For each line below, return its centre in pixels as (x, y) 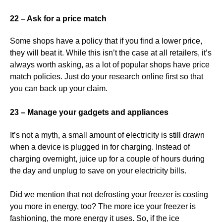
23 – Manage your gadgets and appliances (89, 112)
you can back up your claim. (59, 89)
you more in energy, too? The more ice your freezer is (103, 206)
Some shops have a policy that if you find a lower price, (106, 41)
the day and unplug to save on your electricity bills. (98, 170)
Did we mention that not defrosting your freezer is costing (109, 194)
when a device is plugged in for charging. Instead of (100, 147)
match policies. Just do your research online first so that (107, 77)
